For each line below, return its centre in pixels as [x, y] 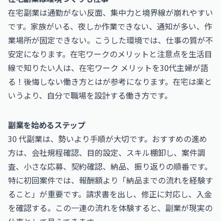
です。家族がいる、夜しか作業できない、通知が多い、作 [110, 26]
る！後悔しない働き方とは [55, 81]
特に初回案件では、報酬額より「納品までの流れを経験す [110, 180]
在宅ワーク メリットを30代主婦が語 [144, 68]
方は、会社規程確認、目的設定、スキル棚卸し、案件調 [107, 152]
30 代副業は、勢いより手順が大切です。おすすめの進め [108, 139]
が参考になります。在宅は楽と [157, 81]
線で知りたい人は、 [43, 68]
